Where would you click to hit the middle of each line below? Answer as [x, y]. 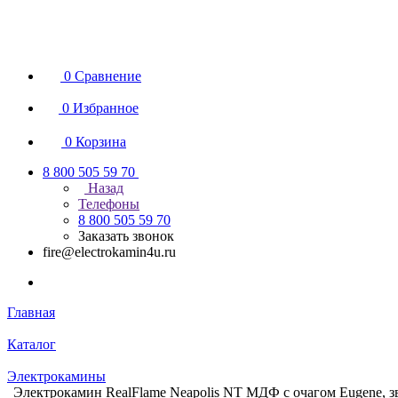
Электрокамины [56, 376]
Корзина [101, 142]
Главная [31, 312]
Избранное [106, 108]
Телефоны [109, 204]
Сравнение [108, 76]
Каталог [32, 344]
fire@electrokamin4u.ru [109, 252]
